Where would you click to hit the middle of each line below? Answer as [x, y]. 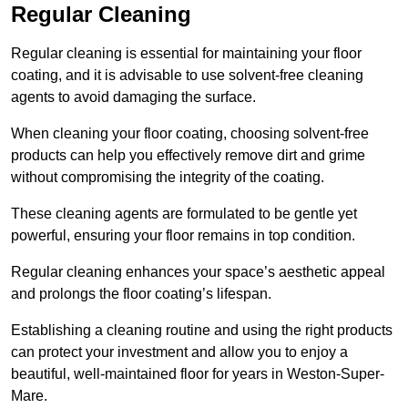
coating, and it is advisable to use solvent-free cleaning [187, 76]
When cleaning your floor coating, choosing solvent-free [190, 134]
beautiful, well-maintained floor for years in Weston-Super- [198, 374]
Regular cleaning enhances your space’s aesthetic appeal [198, 272]
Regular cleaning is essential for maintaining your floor [186, 54]
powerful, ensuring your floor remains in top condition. [183, 236]
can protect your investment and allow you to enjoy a [179, 352]
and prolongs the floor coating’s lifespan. [143, 294]
